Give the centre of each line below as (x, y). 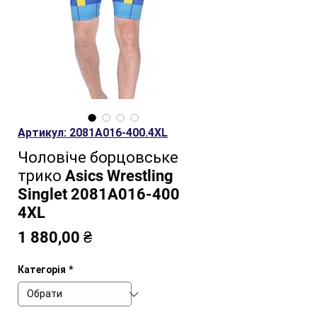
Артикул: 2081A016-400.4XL (93, 133)
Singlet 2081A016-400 (99, 194)
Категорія (42, 270)
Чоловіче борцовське (98, 157)
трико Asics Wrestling (96, 176)
